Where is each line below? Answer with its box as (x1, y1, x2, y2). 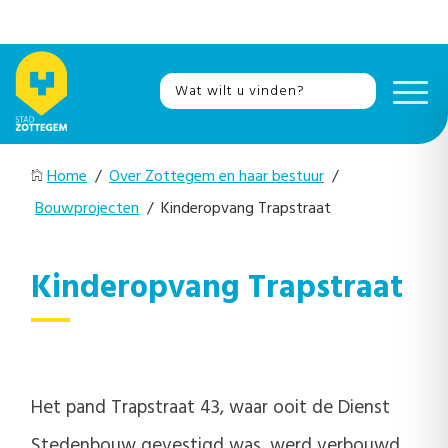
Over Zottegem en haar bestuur (109, 164, 324, 190)
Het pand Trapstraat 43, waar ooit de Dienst (31, 392, 390, 423)
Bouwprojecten (35, 196, 139, 222)
